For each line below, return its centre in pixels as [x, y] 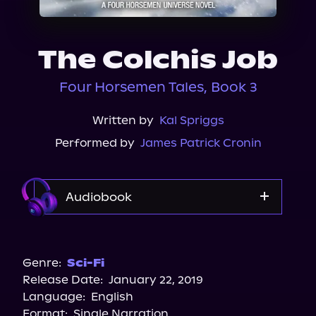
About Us [51, 9]
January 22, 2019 [156, 280]
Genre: [42, 263]
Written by [123, 120]
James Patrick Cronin [201, 143]
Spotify [158, 259]
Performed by [95, 143]
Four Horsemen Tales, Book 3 [158, 87]
